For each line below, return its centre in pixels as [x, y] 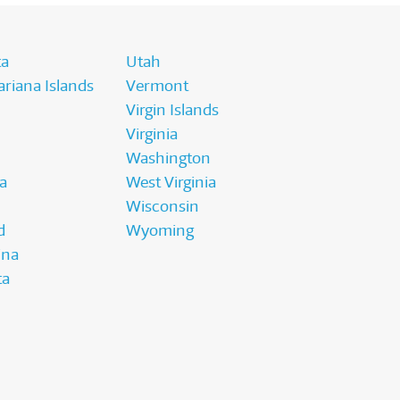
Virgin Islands [173, 110]
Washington [169, 158]
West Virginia [171, 183]
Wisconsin [163, 207]
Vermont [158, 86]
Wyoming [160, 231]
